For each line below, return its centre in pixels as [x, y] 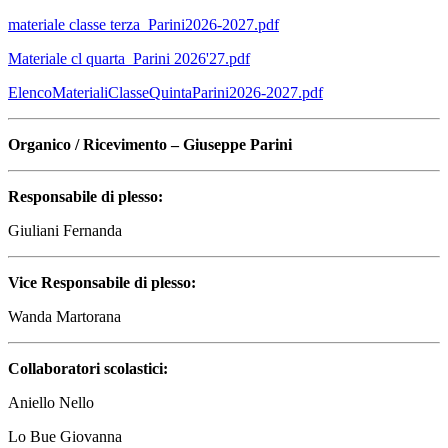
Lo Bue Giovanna [65, 437]
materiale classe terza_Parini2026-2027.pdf [143, 25]
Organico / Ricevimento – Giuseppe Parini [150, 145]
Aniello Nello [51, 403]
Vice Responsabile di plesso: [102, 283]
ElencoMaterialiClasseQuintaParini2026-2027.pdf [165, 93]
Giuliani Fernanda [65, 231]
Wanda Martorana [64, 317]
